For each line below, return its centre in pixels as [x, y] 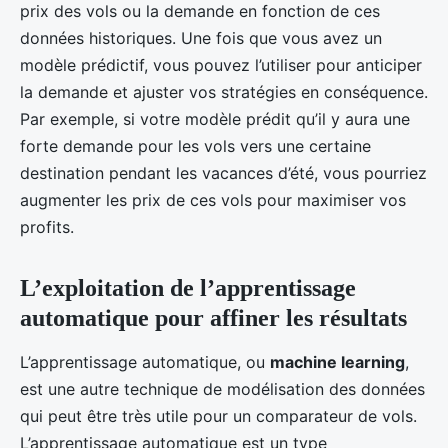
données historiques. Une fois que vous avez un [201, 37]
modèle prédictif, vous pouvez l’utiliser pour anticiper [221, 64]
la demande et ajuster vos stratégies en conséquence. [224, 91]
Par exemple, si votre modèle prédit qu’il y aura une [215, 118]
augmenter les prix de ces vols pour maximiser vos [213, 199]
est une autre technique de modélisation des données [222, 388]
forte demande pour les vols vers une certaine [195, 145]
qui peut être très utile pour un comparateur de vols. [218, 415]
